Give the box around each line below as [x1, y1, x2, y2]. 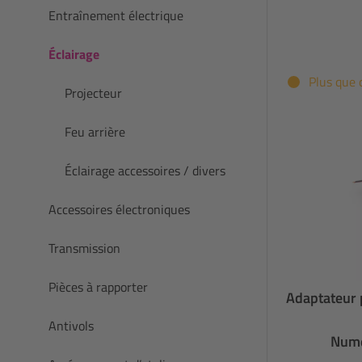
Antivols [48, 315, 94, 335]
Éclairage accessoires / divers [65, 160, 225, 180]
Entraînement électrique [48, 5, 183, 25]
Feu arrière [65, 121, 125, 141]
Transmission [48, 238, 120, 258]
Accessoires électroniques [48, 199, 190, 219]
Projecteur [65, 82, 122, 103]
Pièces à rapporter [48, 276, 148, 297]
